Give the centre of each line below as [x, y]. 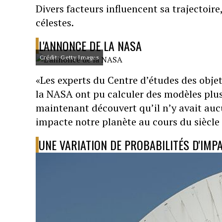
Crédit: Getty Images [69, 57]
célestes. [55, 23]
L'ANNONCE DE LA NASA [90, 46]
